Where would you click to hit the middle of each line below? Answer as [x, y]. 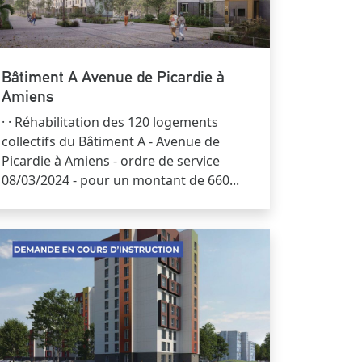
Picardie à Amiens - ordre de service [111, 161]
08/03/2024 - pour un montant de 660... [120, 181]
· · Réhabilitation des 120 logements [110, 122]
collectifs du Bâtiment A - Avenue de [111, 142]
